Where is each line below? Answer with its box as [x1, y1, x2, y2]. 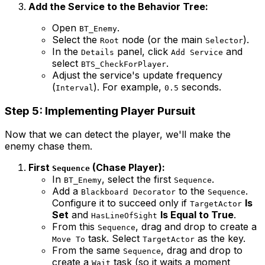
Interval [56, 83, 93, 92]
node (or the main [119, 33, 205, 46]
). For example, [93, 80, 164, 93]
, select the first [102, 173, 174, 186]
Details [81, 47, 114, 57]
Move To [52, 235, 85, 244]
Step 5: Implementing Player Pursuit [5, 104, 195, 118]
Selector [205, 35, 243, 45]
